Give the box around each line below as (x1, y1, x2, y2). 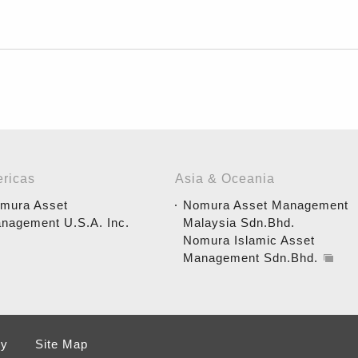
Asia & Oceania (175, 172, 275, 185)
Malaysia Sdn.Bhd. (183, 216, 295, 229)
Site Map (35, 337, 88, 351)
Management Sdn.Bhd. (183, 251, 318, 265)
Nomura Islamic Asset (183, 233, 315, 247)
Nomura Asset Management (183, 198, 348, 212)
